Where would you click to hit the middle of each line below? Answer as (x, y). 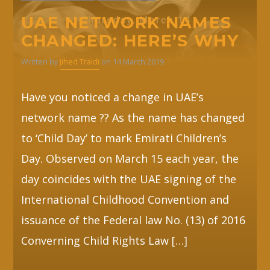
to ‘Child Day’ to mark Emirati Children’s (124, 138)
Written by (40, 62)
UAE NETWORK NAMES (126, 23)
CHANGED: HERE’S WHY (130, 41)
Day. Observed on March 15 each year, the (130, 159)
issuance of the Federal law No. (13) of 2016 (133, 220)
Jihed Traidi (79, 62)
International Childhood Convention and (125, 200)
